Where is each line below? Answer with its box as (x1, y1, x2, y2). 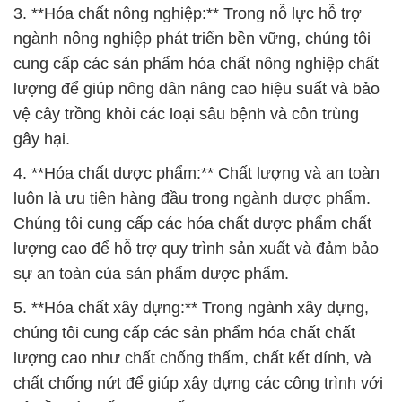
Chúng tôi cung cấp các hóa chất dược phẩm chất (13, 214, 371, 232)
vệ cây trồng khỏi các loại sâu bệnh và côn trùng (13, 104, 359, 123)
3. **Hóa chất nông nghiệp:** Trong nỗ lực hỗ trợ (13, 4, 362, 22)
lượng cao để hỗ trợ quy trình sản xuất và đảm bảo (13, 239, 379, 258)
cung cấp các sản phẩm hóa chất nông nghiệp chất (13, 54, 379, 73)
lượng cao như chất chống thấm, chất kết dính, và (13, 348, 371, 367)
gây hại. (13, 129, 70, 148)
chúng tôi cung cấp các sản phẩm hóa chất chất (13, 323, 355, 342)
